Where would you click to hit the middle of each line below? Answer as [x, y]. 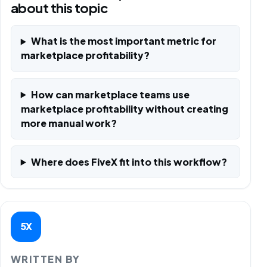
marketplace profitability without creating [124, 108]
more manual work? [69, 123]
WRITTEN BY [45, 259]
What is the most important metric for [123, 41]
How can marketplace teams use [110, 94]
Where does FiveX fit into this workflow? [129, 162]
